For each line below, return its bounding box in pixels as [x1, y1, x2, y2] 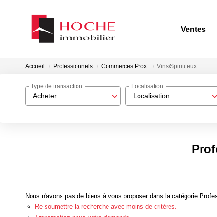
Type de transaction [31, 83, 82, 90]
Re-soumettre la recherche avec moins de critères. [35, 202, 177, 210]
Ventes [181, 25, 206, 33]
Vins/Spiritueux [157, 63, 197, 70]
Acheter [33, 92, 57, 100]
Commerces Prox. [101, 63, 148, 70]
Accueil [25, 63, 45, 70]
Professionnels [53, 63, 93, 70]
